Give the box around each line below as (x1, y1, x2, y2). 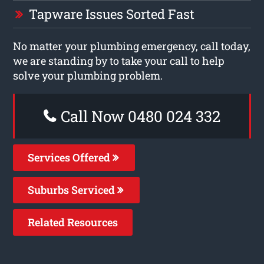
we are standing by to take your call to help (13, 53, 225, 68)
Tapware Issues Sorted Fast (29, 5, 195, 22)
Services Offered (28, 150, 113, 164)
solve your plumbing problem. (13, 68, 163, 82)
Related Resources (28, 214, 118, 229)
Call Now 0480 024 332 (57, 105, 220, 126)
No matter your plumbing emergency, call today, (13, 38, 251, 53)
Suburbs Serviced (28, 182, 118, 197)
